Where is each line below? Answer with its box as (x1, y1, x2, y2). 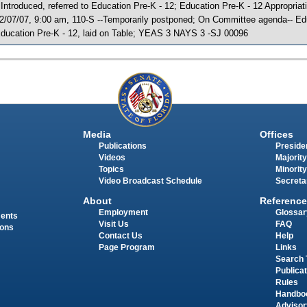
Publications (98, 142, 147, 151)
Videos (98, 153, 125, 162)
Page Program (98, 243, 155, 251)
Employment (98, 208, 148, 217)
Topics (98, 165, 124, 174)
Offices (259, 129, 293, 140)
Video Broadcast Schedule (98, 177, 202, 186)
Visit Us (98, 219, 129, 228)
